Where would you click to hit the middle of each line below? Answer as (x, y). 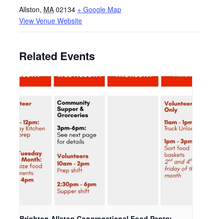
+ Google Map (99, 9)
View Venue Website (51, 20)
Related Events (57, 55)
